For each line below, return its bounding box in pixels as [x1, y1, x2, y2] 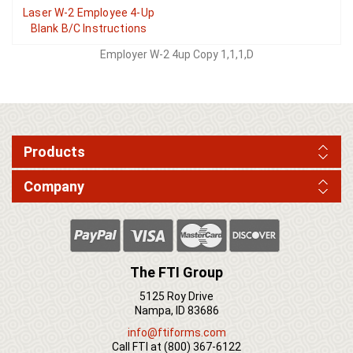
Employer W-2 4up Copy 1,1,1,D [99, 47, 254, 61]
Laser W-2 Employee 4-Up [23, 6, 154, 19]
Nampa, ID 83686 [134, 303, 219, 317]
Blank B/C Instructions [30, 21, 147, 35]
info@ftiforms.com [127, 325, 226, 339]
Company [24, 177, 84, 195]
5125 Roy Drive [139, 289, 214, 303]
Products [24, 143, 85, 160]
